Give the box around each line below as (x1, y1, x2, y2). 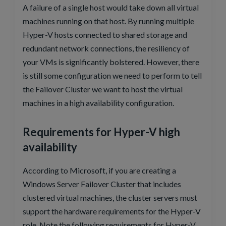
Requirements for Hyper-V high (23, 125, 180, 139)
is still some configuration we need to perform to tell (23, 70, 202, 80)
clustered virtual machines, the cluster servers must (23, 193, 197, 203)
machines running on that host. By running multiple (23, 16, 194, 26)
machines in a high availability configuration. (23, 97, 174, 107)
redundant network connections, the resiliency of (23, 43, 190, 53)
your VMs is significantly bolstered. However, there (23, 56, 199, 67)
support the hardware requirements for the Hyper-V (23, 206, 201, 216)
